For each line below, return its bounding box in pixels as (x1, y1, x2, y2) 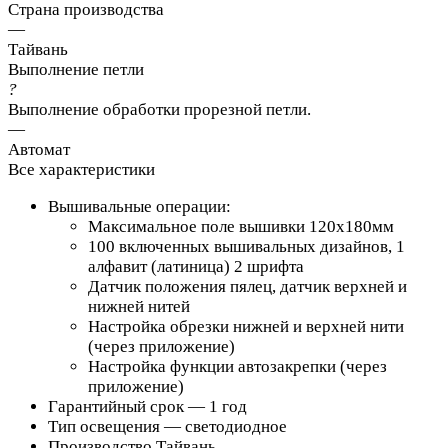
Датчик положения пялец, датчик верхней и (88, 276, 407, 296)
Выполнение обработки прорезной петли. (8, 99, 311, 119)
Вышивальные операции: (48, 196, 231, 216)
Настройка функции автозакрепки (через (88, 356, 387, 376)
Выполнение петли (8, 59, 144, 79)
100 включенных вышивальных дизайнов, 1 (88, 236, 405, 256)
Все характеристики (8, 159, 155, 179)
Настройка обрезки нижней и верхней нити (88, 316, 404, 336)
